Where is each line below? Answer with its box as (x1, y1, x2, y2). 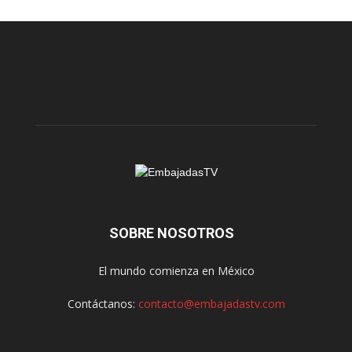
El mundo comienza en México (97, 263, 255, 279)
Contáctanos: (67, 296, 138, 312)
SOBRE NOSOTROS (108, 225, 234, 242)
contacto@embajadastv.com (137, 296, 285, 312)
